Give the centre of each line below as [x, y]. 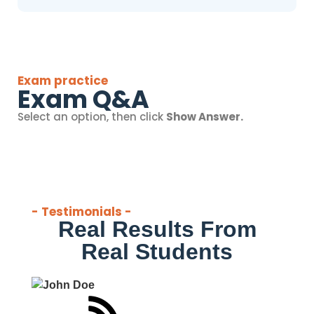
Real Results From [157, 229]
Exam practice [63, 81]
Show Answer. [205, 117]
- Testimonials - [82, 212]
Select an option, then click [92, 117]
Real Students [157, 252]
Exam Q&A [83, 99]
